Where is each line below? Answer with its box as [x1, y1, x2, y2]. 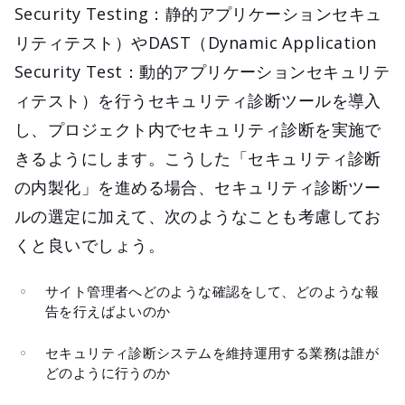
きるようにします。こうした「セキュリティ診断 [14, 146, 381, 169]
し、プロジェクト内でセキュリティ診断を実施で [14, 118, 381, 140]
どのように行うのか [45, 363, 171, 381]
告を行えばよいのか [45, 301, 171, 320]
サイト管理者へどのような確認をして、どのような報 [45, 281, 379, 300]
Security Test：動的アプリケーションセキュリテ [14, 60, 391, 82]
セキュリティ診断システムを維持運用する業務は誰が [45, 343, 379, 362]
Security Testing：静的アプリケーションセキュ [14, 2, 382, 24]
